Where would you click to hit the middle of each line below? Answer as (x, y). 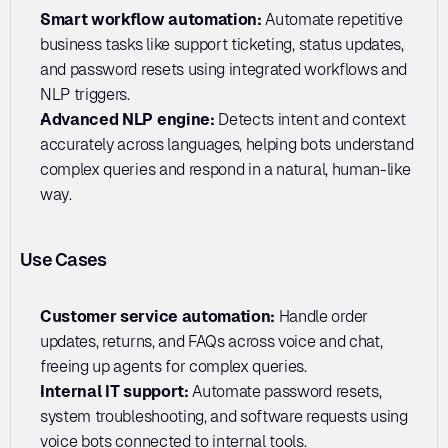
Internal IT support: (116, 391)
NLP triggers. (85, 94)
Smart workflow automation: (151, 19)
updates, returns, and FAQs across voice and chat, (211, 341)
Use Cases (63, 259)
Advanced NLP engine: (127, 119)
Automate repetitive (332, 19)
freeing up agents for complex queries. (173, 366)
